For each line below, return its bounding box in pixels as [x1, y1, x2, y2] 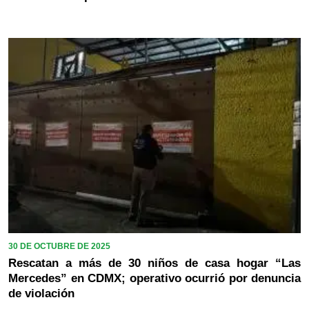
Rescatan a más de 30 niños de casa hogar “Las [8, 256, 301, 270]
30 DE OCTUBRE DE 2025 [8, 241, 110, 251]
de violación [8, 286, 74, 300]
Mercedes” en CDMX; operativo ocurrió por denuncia [8, 271, 301, 285]
